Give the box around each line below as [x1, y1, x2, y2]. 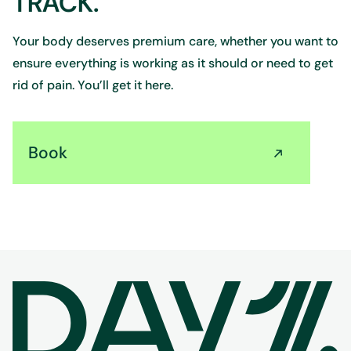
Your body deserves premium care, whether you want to [13, 33, 338, 49]
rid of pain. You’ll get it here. [13, 77, 173, 93]
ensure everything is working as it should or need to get [13, 55, 333, 71]
